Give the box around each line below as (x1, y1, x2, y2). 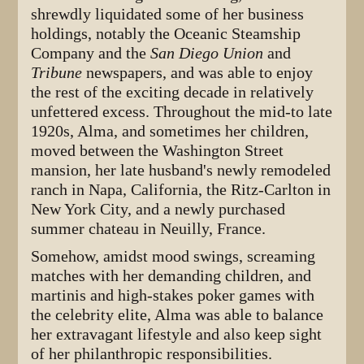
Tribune (31, 63, 83, 83)
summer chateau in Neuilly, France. (31, 219, 266, 239)
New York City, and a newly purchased (31, 200, 286, 219)
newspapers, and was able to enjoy (82, 63, 314, 83)
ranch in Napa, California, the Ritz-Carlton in (31, 180, 331, 200)
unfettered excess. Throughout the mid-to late (31, 102, 333, 122)
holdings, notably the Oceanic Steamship (31, 24, 301, 44)
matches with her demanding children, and (31, 266, 312, 286)
